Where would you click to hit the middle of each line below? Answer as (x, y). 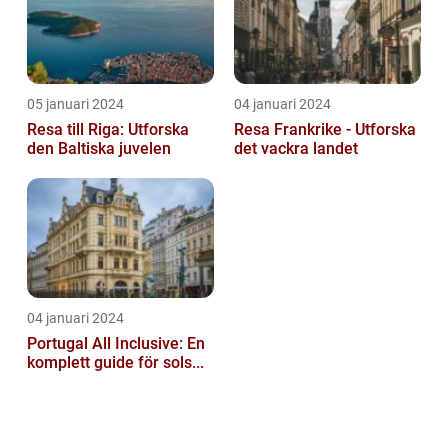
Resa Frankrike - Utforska (325, 130)
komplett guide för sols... (115, 363)
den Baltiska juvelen (99, 149)
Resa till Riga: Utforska (108, 130)
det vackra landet (296, 149)
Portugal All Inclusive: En (116, 344)
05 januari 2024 (75, 104)
